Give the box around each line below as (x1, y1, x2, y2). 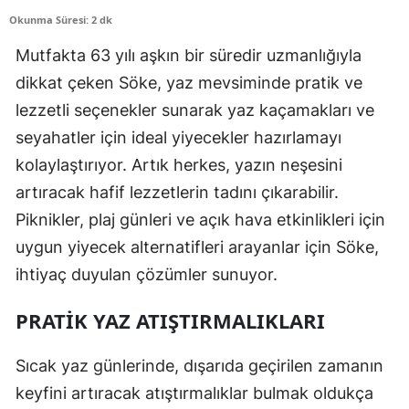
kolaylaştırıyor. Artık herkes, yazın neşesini (16, 155, 342, 175)
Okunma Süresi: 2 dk (9, 13, 112, 27)
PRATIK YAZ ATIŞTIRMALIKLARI (16, 307, 325, 335)
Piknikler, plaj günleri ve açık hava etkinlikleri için (16, 210, 385, 230)
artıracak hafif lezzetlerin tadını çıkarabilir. (16, 183, 339, 203)
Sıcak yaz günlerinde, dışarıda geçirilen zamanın (16, 356, 383, 376)
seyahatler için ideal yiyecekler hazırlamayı (16, 128, 341, 148)
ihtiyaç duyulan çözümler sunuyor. (16, 265, 278, 285)
